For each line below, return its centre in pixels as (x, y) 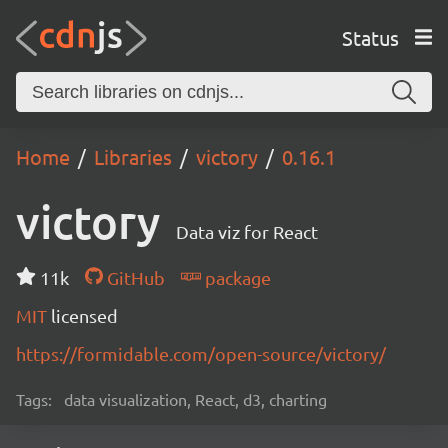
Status (370, 37)
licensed (84, 315)
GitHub (133, 277)
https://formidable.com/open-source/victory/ (201, 353)
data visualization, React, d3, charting (195, 399)
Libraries (133, 156)
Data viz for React (247, 231)
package (235, 277)
